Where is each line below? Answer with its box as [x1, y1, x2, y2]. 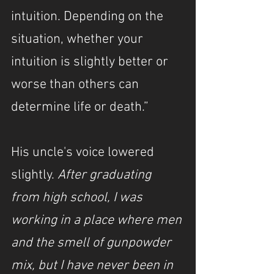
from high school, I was [11, 190, 146, 206]
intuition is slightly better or [11, 54, 171, 70]
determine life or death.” [11, 99, 149, 116]
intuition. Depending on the [11, 9, 166, 25]
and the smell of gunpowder [11, 235, 174, 251]
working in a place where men [11, 212, 185, 229]
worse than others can [11, 76, 142, 93]
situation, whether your [11, 31, 146, 48]
